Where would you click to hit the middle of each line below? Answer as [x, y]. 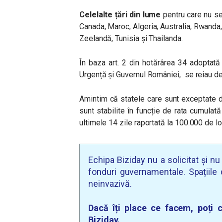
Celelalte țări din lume [120, 15]
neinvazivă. [110, 184]
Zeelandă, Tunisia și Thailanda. [131, 39]
